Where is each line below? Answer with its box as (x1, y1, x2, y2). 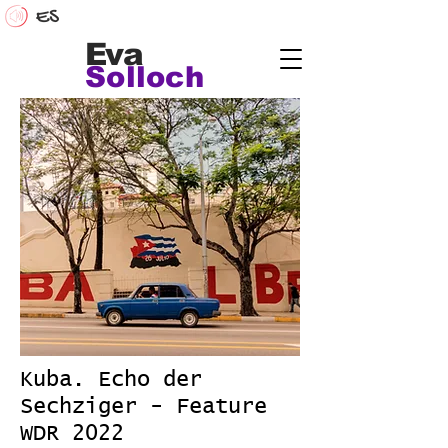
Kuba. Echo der (20, 369, 202, 391)
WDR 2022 (20, 423, 124, 445)
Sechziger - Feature (20, 396, 267, 418)
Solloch (85, 61, 205, 93)
